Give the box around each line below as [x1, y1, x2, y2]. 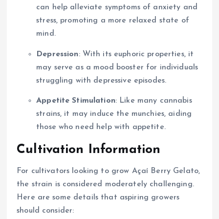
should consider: [17, 206, 74, 215]
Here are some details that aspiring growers [17, 193, 180, 201]
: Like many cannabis [115, 96, 192, 105]
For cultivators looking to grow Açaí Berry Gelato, [17, 167, 200, 175]
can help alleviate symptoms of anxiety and [36, 3, 197, 12]
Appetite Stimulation [36, 96, 115, 105]
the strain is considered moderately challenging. [17, 180, 194, 188]
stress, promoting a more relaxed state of [36, 17, 189, 25]
